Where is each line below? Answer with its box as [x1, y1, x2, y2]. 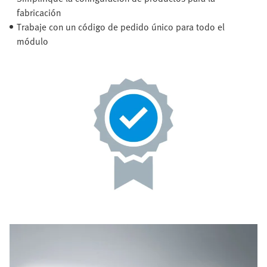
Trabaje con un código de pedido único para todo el [17, 19, 225, 34]
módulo [17, 33, 48, 48]
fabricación [17, 5, 61, 20]
